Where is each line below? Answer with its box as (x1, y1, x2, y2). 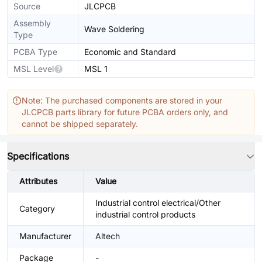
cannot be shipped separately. (22, 119, 138, 129)
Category (19, 204, 55, 213)
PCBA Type (13, 47, 57, 57)
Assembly (13, 18, 51, 28)
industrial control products (95, 209, 195, 219)
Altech (95, 231, 120, 241)
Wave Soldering (84, 24, 144, 34)
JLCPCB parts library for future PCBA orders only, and (22, 107, 228, 117)
